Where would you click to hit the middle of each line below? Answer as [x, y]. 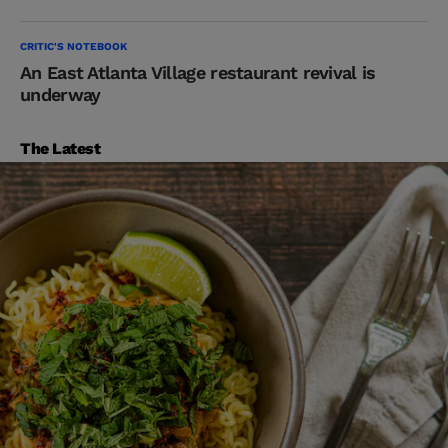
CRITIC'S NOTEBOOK [73, 46]
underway [60, 94]
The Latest [60, 148]
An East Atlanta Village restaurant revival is [198, 72]
